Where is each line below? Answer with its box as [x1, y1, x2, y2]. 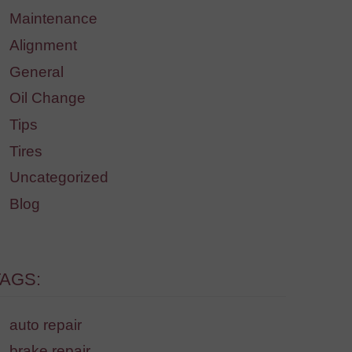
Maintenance [9, 10, 97, 27]
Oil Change [9, 90, 86, 107]
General [9, 63, 64, 80]
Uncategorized [9, 169, 108, 186]
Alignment [9, 37, 77, 54]
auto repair [9, 316, 82, 333]
